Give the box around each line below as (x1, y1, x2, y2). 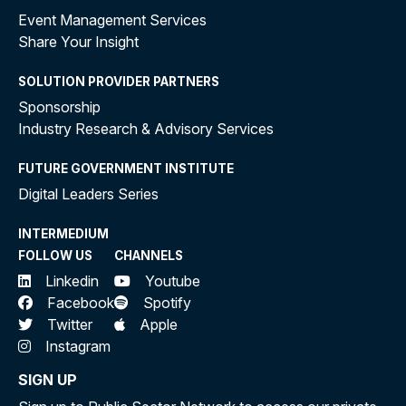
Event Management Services (18, 11, 207, 29)
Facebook (47, 294, 114, 312)
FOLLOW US (18, 248, 92, 263)
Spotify (143, 294, 191, 312)
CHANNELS (114, 248, 183, 263)
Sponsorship (18, 98, 101, 116)
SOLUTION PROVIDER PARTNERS (18, 74, 219, 89)
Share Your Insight (18, 33, 139, 51)
